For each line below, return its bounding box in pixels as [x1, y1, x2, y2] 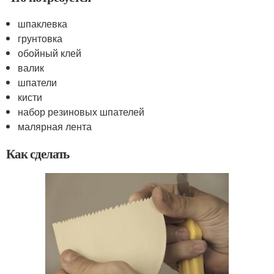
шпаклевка [18, 16, 68, 31]
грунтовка [18, 31, 63, 45]
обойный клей [18, 45, 82, 60]
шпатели [18, 75, 57, 89]
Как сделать [6, 144, 70, 163]
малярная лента [18, 119, 92, 133]
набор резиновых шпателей [18, 104, 145, 119]
